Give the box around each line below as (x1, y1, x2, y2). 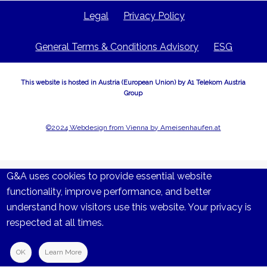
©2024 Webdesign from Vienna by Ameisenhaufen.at (46, 123, 221, 132)
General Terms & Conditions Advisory (35, 41, 199, 53)
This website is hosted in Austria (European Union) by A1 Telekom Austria (21, 78, 246, 86)
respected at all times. (7, 216, 104, 228)
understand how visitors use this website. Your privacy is (7, 201, 252, 213)
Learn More (45, 248, 82, 257)
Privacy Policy (123, 10, 185, 22)
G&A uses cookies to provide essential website (7, 170, 212, 182)
